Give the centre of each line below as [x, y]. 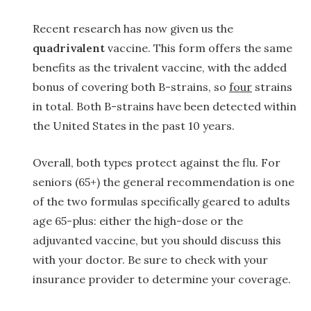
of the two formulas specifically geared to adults [161, 202]
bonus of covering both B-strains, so [131, 87]
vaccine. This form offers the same [199, 48]
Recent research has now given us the [133, 29]
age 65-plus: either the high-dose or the [138, 221]
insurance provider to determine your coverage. [162, 279]
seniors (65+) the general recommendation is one [163, 182]
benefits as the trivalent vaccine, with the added [160, 68]
